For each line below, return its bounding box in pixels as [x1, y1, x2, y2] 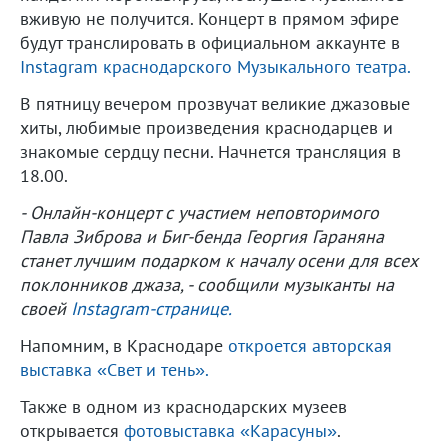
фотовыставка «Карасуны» [124, 419, 337, 443]
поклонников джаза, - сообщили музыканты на [20, 273, 394, 297]
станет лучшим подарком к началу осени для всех [20, 249, 418, 273]
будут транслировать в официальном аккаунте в [20, 31, 400, 55]
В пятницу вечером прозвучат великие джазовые [20, 92, 410, 116]
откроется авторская [228, 334, 392, 358]
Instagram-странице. [71, 297, 232, 321]
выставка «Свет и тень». [20, 358, 209, 382]
